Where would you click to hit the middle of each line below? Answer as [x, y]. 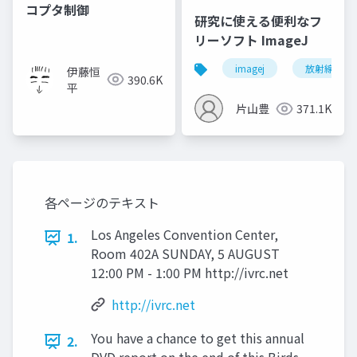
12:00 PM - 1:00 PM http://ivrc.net [190, 273]
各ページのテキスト [102, 202]
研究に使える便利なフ [258, 21]
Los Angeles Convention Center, [184, 234]
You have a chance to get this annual [198, 338]
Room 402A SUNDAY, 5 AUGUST [185, 253]
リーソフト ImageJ [251, 40]
